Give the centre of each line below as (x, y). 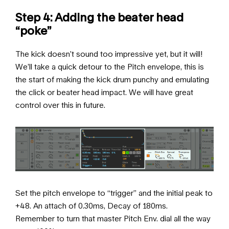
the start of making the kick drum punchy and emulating (112, 79)
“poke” (33, 30)
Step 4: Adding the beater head (99, 17)
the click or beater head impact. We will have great (104, 92)
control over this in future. (60, 105)
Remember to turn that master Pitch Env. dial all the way (113, 219)
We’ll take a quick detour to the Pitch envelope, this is (110, 66)
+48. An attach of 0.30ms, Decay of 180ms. (91, 206)
